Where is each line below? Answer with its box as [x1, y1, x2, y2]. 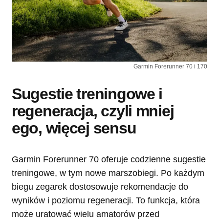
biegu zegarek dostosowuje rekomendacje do [12, 181, 188, 192]
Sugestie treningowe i [12, 85, 163, 103]
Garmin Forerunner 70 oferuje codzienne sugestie [12, 154, 206, 164]
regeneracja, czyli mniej [12, 102, 174, 120]
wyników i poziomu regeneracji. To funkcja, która [12, 195, 200, 205]
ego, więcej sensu [12, 119, 136, 137]
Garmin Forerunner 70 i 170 [133, 63, 207, 70]
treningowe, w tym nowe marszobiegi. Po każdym [12, 168, 204, 178]
